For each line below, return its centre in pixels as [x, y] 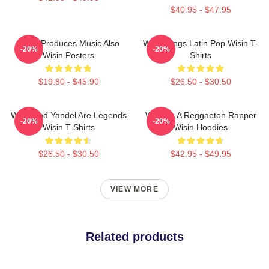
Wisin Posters [68, 56]
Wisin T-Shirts [68, 128]
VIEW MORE [134, 189]
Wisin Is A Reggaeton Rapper [201, 116]
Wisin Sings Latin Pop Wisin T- [201, 44]
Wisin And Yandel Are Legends [68, 116]
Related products [134, 237]
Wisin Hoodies [201, 128]
